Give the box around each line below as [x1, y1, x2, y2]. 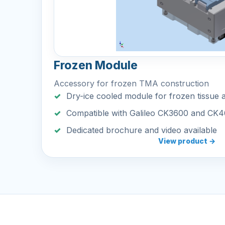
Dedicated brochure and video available [66, 125, 217, 135]
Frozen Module [54, 58, 138, 72]
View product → [158, 137, 215, 145]
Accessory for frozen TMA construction [54, 78, 209, 88]
